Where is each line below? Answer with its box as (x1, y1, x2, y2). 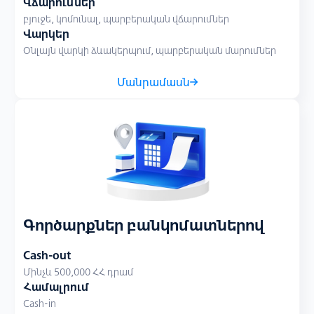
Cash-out (23, 248, 71, 262)
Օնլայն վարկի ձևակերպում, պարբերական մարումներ (23, 44, 276, 57)
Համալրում (23, 280, 89, 294)
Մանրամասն (116, 75, 190, 89)
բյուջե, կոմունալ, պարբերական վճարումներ (23, 13, 229, 25)
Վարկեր (23, 27, 69, 41)
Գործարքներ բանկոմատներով (23, 215, 264, 235)
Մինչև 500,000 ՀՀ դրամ (23, 266, 133, 278)
